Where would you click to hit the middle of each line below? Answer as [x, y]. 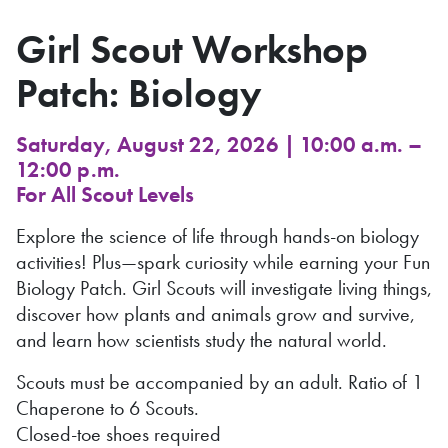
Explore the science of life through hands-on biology [217, 236]
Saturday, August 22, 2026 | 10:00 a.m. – [219, 144]
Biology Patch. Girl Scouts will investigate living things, [224, 288]
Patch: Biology [139, 93]
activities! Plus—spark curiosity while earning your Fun [223, 262]
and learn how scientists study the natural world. [201, 340]
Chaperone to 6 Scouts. [107, 408]
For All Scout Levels [105, 194]
